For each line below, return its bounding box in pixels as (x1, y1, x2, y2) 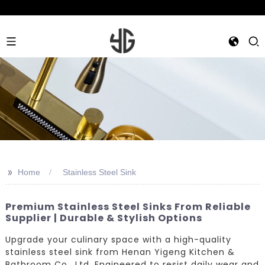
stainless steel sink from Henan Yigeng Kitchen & (5, 245, 235, 258)
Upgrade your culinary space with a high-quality (5, 233, 231, 245)
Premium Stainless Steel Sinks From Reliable (5, 200, 251, 214)
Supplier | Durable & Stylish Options (5, 211, 202, 225)
